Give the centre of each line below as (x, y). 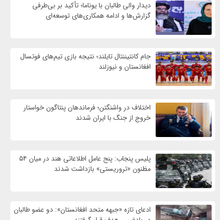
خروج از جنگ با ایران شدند (113, 118)
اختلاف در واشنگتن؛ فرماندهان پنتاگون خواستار (87, 107)
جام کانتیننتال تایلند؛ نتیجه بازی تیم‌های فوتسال (86, 56)
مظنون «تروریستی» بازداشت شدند (103, 169)
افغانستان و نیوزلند (125, 67)
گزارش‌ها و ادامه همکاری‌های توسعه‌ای (98, 15)
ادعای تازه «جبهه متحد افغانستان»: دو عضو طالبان (82, 209)
